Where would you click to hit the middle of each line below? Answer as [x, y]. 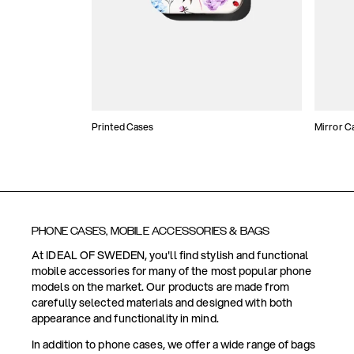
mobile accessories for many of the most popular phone [172, 271]
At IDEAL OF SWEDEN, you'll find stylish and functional [170, 256]
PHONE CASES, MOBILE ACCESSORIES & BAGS [151, 232]
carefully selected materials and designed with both [162, 303]
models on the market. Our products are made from [160, 287]
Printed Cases [123, 127]
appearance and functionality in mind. [125, 319]
